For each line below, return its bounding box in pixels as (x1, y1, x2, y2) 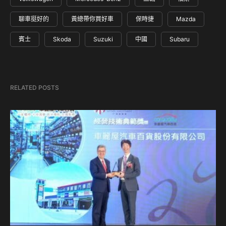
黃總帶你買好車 (71, 15, 114, 23)
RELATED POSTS (10, 84, 59, 92)
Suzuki (93, 35, 113, 43)
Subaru (169, 35, 190, 43)
